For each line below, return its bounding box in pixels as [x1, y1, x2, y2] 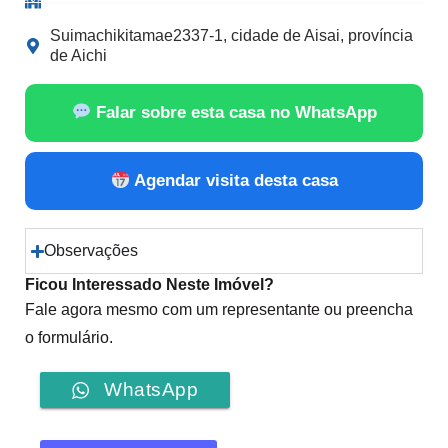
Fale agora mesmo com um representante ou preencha [25, 301, 413, 319]
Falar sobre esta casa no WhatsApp [90, 103, 377, 123]
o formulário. [25, 329, 113, 347]
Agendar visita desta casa [129, 171, 338, 191]
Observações [44, 242, 139, 260]
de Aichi [50, 47, 107, 65]
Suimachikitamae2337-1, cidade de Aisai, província [50, 27, 413, 45]
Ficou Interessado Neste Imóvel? [25, 276, 274, 294]
